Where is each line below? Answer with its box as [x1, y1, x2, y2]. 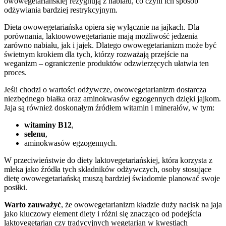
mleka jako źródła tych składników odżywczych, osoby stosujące [4, 164, 211, 174]
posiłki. [4, 183, 27, 192]
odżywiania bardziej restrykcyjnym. [4, 5, 118, 14]
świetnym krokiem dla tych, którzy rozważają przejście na [4, 49, 188, 59]
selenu [24, 129, 45, 138]
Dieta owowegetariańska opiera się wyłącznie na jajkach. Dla [4, 22, 199, 31]
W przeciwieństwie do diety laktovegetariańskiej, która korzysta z [4, 155, 212, 164]
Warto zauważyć [4, 200, 61, 209]
